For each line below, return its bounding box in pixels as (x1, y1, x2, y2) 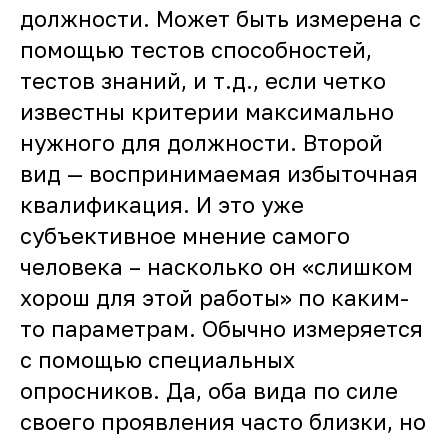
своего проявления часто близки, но (20, 408, 426, 435)
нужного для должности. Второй (20, 129, 383, 156)
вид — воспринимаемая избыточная (20, 160, 418, 187)
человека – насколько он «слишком (20, 253, 413, 280)
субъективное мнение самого (20, 222, 350, 249)
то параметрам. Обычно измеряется (20, 315, 423, 342)
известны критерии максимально (20, 98, 394, 125)
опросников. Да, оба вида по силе (20, 377, 398, 404)
